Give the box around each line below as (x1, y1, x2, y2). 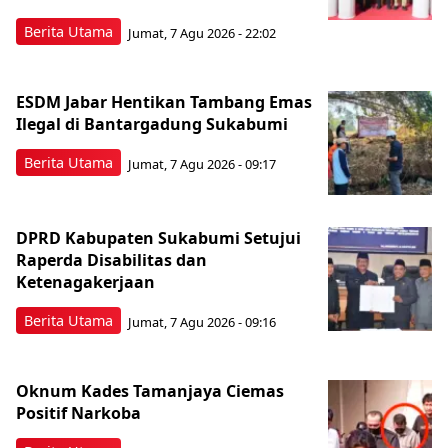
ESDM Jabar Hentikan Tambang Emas (16, 91, 312, 114)
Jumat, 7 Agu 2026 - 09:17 (128, 154, 276, 173)
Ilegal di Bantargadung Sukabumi (16, 113, 288, 136)
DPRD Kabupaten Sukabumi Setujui (16, 227, 301, 250)
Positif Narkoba (16, 402, 141, 425)
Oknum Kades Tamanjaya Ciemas (16, 380, 284, 403)
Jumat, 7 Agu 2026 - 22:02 (128, 23, 276, 42)
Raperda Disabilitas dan (16, 249, 207, 272)
